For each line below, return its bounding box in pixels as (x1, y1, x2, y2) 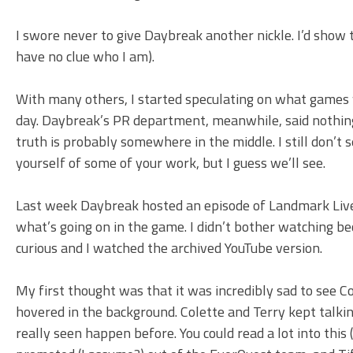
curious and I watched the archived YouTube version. (16, 237, 322, 259)
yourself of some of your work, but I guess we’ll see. (16, 152, 325, 174)
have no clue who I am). (16, 46, 154, 68)
